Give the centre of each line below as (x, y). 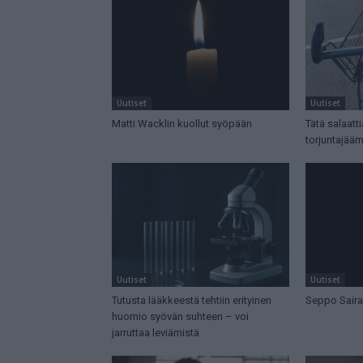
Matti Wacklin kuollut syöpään (182, 124)
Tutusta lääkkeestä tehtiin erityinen (192, 301)
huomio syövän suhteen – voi (180, 317)
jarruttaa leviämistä (156, 333)
